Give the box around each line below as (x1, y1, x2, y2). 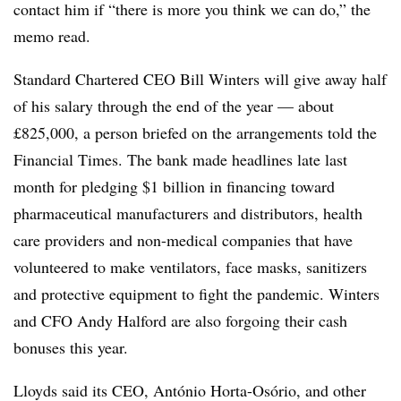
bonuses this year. (13, 337, 128, 358)
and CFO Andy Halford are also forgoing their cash (13, 310, 347, 331)
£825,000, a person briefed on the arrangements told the (13, 122, 377, 143)
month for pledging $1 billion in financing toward (13, 175, 335, 197)
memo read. (13, 25, 90, 47)
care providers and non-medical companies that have (13, 229, 353, 251)
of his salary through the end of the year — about (13, 95, 334, 116)
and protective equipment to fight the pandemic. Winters (13, 283, 380, 304)
